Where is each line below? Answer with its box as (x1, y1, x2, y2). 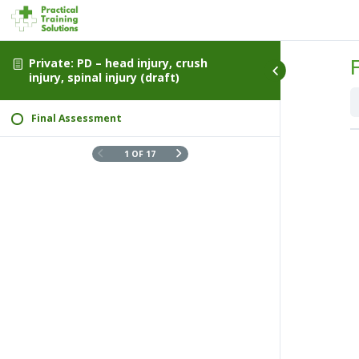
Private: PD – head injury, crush (29, 54, 208, 71)
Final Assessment (31, 111, 122, 125)
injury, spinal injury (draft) (29, 69, 180, 85)
